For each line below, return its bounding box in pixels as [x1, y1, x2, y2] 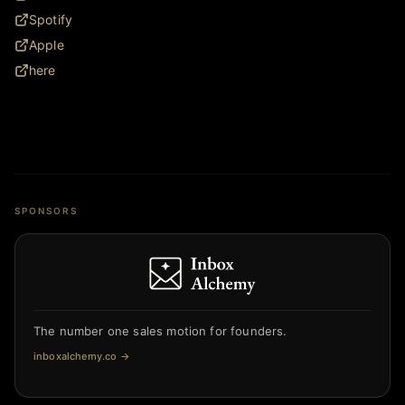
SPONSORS [14, 204, 78, 216]
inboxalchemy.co [33, 349, 118, 363]
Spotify [29, 11, 73, 27]
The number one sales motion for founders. [33, 323, 287, 338]
